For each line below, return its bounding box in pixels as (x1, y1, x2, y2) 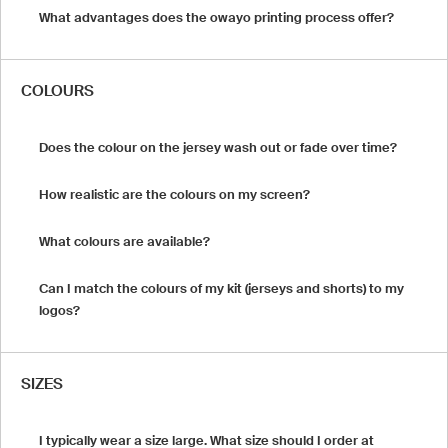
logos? (39, 302, 80, 318)
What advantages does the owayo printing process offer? (39, 9, 394, 25)
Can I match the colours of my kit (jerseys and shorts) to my (39, 280, 404, 296)
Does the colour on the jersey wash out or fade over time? (39, 139, 397, 155)
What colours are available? (39, 233, 210, 249)
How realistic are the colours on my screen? (39, 186, 310, 202)
